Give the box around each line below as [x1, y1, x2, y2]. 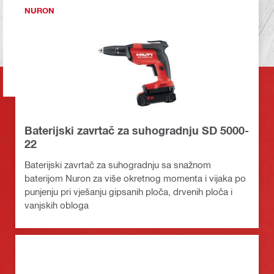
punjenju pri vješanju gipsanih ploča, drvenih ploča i [24, 186, 232, 198]
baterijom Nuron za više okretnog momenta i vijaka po [24, 172, 246, 184]
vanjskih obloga [24, 199, 89, 211]
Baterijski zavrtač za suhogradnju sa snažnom [24, 159, 211, 171]
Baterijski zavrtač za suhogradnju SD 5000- [24, 124, 249, 138]
